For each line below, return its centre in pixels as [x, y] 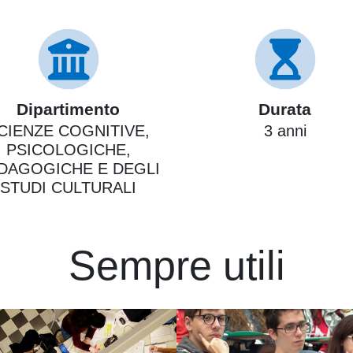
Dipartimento [68, 110]
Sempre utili [176, 266]
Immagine [204, 318]
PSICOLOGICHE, [68, 150]
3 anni [285, 131]
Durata [285, 110]
